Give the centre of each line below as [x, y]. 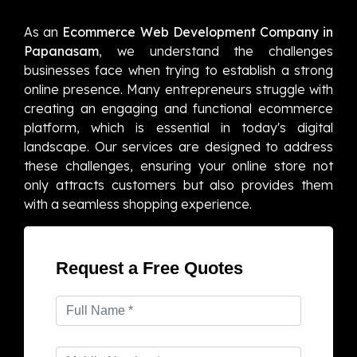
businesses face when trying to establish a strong [178, 70]
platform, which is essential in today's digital [178, 127]
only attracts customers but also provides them [178, 184]
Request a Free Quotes [149, 268]
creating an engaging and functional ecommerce [178, 108]
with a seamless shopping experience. [138, 204]
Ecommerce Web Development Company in [198, 31]
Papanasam [61, 51]
